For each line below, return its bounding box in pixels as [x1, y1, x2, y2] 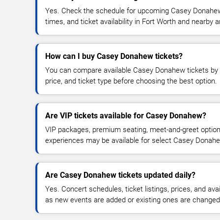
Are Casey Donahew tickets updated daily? [45, 170, 195, 180]
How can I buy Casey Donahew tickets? [45, 51, 183, 61]
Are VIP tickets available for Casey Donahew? [45, 110, 206, 120]
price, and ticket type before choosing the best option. [45, 76, 217, 85]
